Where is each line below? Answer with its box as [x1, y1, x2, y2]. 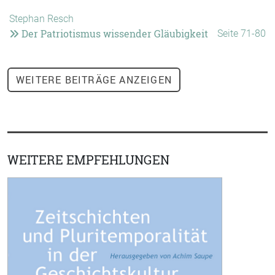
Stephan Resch [9, 13, 74, 25]
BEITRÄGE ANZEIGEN [61, 73, 172, 87]
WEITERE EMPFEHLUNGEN [7, 152, 169, 169]
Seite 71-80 [217, 28, 266, 40]
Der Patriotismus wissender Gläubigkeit [19, 27, 208, 41]
